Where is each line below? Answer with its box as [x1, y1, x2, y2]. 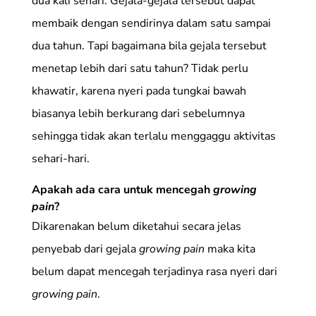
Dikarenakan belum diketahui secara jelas [31, 219, 241, 235]
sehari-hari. [31, 151, 90, 167]
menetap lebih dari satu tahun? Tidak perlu [31, 61, 248, 77]
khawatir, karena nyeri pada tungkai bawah [31, 83, 246, 99]
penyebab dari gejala [31, 241, 139, 257]
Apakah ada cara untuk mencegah [31, 182, 213, 198]
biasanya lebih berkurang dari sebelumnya [31, 106, 245, 122]
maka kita [207, 241, 255, 257]
